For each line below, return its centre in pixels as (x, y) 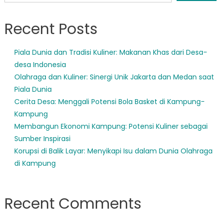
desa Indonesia (40, 64)
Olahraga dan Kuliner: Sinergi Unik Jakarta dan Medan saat (114, 77)
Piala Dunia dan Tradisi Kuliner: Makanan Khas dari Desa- (110, 52)
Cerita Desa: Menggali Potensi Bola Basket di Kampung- (109, 101)
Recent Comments (73, 203)
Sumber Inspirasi (42, 138)
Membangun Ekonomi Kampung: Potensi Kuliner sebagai (111, 126)
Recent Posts (51, 29)
